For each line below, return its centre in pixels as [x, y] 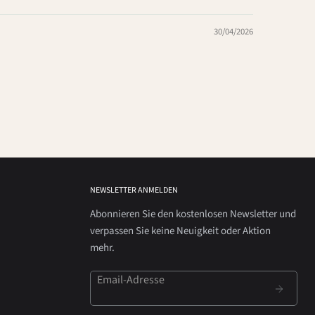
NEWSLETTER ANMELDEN [134, 190]
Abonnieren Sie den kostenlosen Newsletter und [193, 214]
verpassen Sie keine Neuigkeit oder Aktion [181, 231]
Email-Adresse [131, 279]
